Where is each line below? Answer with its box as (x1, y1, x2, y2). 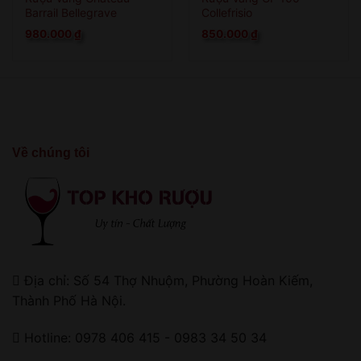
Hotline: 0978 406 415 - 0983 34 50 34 (20, 329, 267, 346)
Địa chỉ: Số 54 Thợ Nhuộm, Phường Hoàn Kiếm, (20, 272, 313, 288)
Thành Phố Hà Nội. (12, 292, 126, 309)
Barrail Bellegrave (24, 5, 117, 19)
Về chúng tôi (12, 145, 89, 160)
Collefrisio (201, 5, 252, 19)
